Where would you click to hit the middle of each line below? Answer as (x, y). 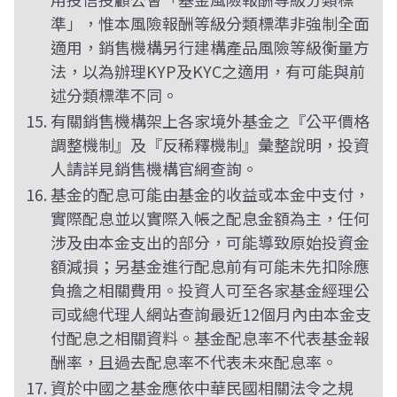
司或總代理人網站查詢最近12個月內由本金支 (210, 314)
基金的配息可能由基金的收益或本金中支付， (210, 194)
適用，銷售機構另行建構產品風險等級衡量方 (210, 47)
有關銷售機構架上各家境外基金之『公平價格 (210, 121)
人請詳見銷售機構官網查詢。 (154, 168)
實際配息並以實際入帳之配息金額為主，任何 (210, 218)
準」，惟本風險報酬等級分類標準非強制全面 (210, 23)
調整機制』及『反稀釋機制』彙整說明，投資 (210, 144)
